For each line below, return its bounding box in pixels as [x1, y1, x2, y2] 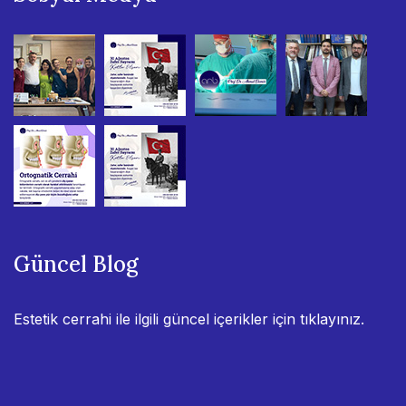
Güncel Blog [14, 250, 139, 279]
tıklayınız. [300, 310, 364, 329]
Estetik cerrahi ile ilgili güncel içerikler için [14, 310, 300, 329]
